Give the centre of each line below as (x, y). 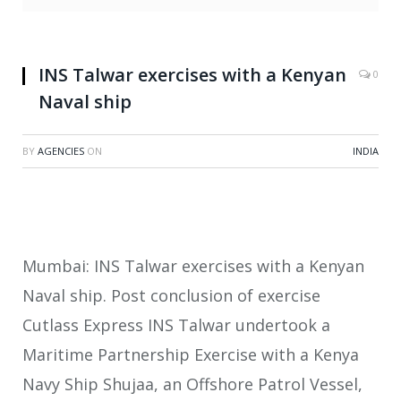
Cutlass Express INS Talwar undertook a (176, 325)
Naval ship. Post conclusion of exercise (171, 296)
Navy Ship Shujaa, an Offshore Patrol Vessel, (192, 384)
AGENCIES (61, 151)
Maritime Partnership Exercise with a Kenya (191, 355)
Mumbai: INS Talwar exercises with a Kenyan (193, 266)
